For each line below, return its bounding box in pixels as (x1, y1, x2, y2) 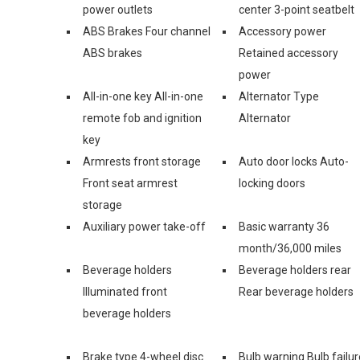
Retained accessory (239, 46, 338, 59)
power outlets (83, 2, 153, 16)
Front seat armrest (83, 176, 178, 190)
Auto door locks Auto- (239, 154, 349, 168)
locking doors (239, 176, 305, 190)
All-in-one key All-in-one (83, 89, 203, 103)
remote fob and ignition (83, 111, 202, 125)
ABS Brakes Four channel (83, 24, 211, 38)
